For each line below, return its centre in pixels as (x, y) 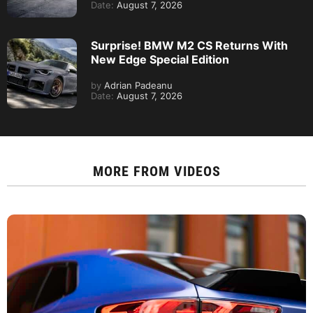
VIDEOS (197, 171)
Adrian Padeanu (137, 86)
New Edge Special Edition (160, 59)
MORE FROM (133, 171)
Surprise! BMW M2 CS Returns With (189, 45)
